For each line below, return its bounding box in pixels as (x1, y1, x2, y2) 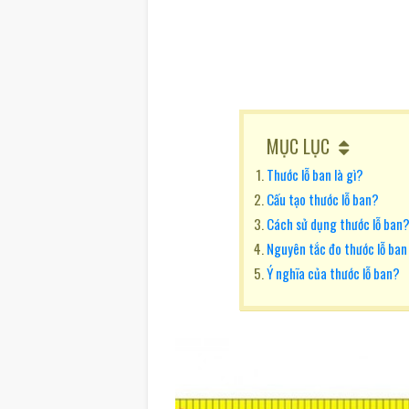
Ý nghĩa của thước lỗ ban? (266, 263, 400, 283)
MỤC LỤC (266, 132, 330, 160)
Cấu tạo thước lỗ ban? (266, 189, 379, 209)
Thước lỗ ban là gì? (266, 164, 363, 184)
